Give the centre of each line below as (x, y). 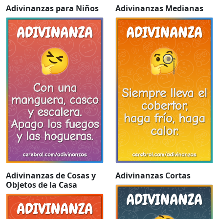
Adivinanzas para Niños (52, 9)
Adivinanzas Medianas (159, 9)
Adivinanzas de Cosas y (51, 176)
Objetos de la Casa (42, 185)
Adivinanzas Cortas (153, 176)
